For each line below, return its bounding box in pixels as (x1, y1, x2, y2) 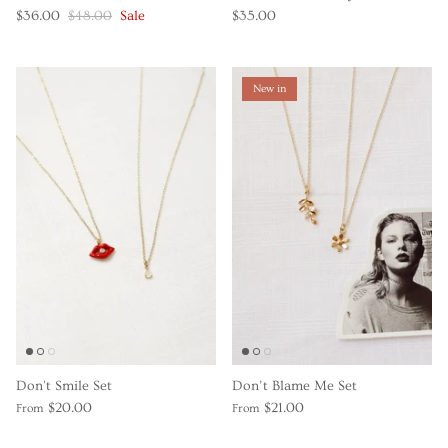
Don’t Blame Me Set (232, 378, 357, 395)
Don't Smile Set (16, 378, 112, 395)
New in (253, 82, 286, 96)
